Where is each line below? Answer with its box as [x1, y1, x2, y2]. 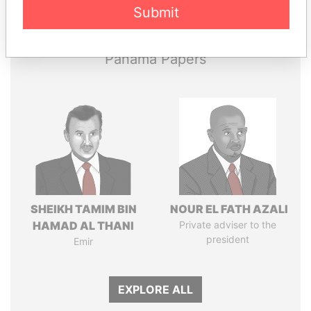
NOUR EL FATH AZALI [167, 202, 288, 216]
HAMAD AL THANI [33, 219, 134, 233]
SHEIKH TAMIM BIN [30, 202, 137, 216]
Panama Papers [105, 51, 206, 67]
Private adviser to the [179, 219, 276, 230]
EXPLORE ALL [118, 283, 193, 296]
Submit [133, 3, 179, 21]
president [206, 233, 249, 245]
